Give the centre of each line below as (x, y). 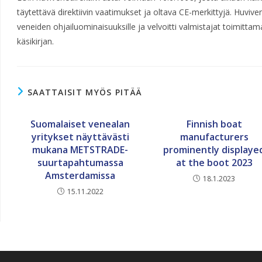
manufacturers (214, 137)
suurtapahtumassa (80, 163)
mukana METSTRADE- (80, 150)
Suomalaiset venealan (80, 124)
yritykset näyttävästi (80, 137)
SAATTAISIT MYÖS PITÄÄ (85, 92)
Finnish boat (214, 124)
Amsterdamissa (80, 175)
